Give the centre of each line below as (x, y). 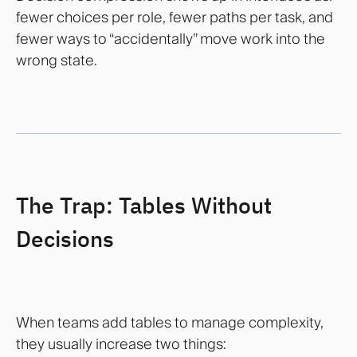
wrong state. (57, 61)
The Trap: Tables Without (144, 205)
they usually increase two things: (121, 344)
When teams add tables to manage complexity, (170, 323)
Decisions (65, 238)
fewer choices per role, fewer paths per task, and (175, 18)
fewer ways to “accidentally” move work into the (171, 39)
